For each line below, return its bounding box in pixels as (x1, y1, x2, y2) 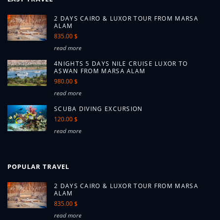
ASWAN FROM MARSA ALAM (54, 67, 146, 75)
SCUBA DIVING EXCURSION (54, 105, 143, 113)
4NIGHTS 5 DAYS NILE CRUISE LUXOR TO (54, 59, 188, 68)
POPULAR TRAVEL (7, 162, 69, 171)
